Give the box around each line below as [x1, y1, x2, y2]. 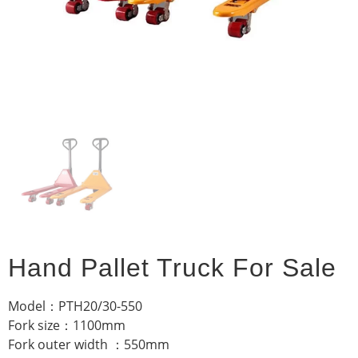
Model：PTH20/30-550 [8, 296, 142, 315]
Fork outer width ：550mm [8, 335, 169, 353]
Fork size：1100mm [8, 316, 125, 334]
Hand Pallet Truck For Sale [8, 253, 336, 282]
